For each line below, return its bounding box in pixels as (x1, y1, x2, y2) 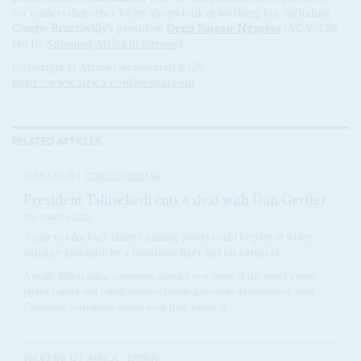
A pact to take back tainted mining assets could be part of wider (23, 230, 313, 244)
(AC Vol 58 (280, 20, 338, 35)
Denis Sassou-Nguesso (165, 20, 281, 35)
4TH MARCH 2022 (23, 210, 93, 226)
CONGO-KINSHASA (85, 168, 161, 184)
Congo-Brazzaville (11, 20, 106, 35)
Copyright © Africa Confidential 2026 (11, 59, 204, 74)
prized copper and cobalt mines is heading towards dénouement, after (23, 285, 316, 298)
